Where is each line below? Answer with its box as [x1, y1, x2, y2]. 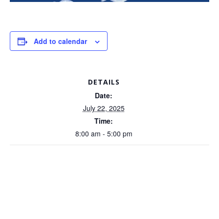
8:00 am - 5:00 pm [75, 129, 132, 138]
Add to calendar [34, 36, 87, 46]
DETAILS [88, 77, 120, 87]
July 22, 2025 [83, 103, 125, 113]
